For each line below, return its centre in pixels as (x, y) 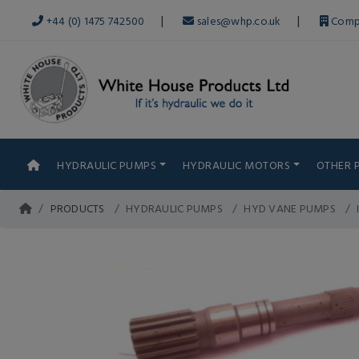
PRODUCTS (77, 208)
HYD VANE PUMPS (290, 208)
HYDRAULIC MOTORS (236, 165)
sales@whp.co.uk (238, 20)
